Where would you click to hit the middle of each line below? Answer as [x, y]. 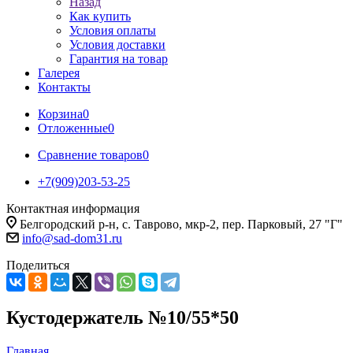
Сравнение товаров [90, 155]
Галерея [59, 73]
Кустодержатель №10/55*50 [123, 317]
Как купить [100, 16]
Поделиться [38, 265]
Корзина [60, 114]
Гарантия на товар [119, 59]
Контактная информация [73, 208]
